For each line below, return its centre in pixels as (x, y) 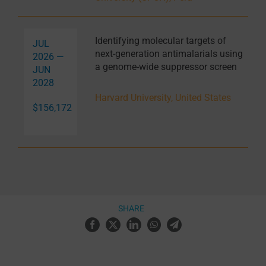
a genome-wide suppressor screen (166, 67)
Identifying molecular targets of (160, 41)
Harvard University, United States (163, 98)
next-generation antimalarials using (169, 54)
